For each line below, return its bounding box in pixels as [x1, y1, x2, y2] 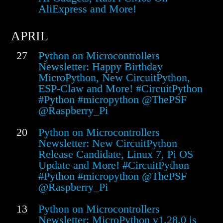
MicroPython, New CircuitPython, [38, 71, 190, 84]
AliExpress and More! [38, 2, 136, 15]
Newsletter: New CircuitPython [38, 137, 177, 150]
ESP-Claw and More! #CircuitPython [38, 82, 203, 95]
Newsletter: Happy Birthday [38, 60, 163, 73]
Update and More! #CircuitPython [38, 159, 189, 172]
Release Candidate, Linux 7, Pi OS [38, 148, 193, 161]
